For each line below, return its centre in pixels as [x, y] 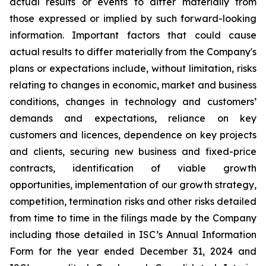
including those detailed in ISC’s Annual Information [133, 235]
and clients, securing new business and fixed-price [133, 151]
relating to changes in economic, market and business [133, 85]
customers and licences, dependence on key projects [133, 135]
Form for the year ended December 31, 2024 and [133, 251]
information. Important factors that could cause [133, 35]
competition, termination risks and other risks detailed [133, 201]
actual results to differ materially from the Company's [133, 52]
